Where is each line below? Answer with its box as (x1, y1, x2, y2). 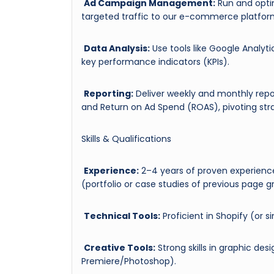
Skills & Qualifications (81, 132, 171, 145)
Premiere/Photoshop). (81, 254, 176, 267)
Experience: (84, 164, 139, 177)
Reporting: (84, 87, 133, 100)
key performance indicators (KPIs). (81, 55, 229, 68)
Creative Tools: (84, 241, 155, 254)
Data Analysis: (84, 42, 150, 54)
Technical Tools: (84, 209, 160, 222)
